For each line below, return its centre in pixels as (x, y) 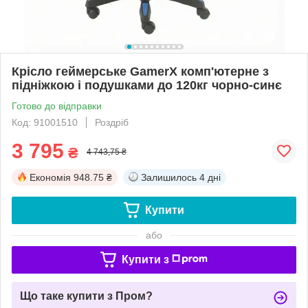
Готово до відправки (57, 106)
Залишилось (169, 177)
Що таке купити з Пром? (86, 296)
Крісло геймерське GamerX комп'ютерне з (140, 71)
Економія (50, 177)
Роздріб (112, 122)
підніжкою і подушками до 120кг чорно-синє (147, 85)
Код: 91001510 (45, 122)
